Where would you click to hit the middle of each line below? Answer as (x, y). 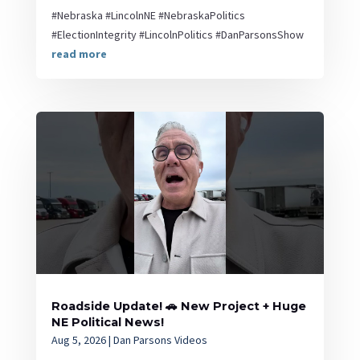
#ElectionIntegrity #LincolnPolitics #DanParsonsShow (177, 35)
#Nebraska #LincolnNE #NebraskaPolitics (148, 16)
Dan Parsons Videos (160, 340)
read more (79, 54)
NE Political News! (107, 322)
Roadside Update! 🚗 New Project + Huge (178, 306)
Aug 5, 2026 (78, 340)
